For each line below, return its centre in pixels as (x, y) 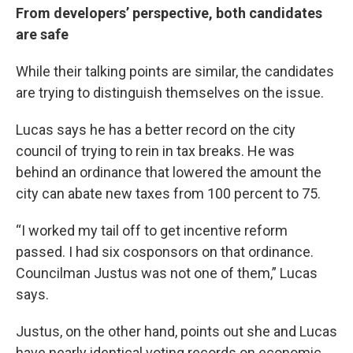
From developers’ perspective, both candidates (169, 13)
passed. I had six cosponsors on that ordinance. (165, 251)
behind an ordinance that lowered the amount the (169, 172)
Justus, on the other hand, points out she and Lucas (176, 331)
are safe (42, 34)
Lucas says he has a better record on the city (156, 129)
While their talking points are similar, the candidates (175, 71)
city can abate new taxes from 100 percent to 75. (168, 193)
